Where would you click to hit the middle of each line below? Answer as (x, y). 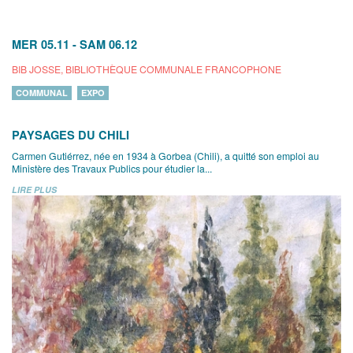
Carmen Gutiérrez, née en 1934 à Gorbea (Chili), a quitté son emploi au (165, 156)
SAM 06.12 (108, 44)
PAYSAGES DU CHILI (71, 135)
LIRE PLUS (34, 190)
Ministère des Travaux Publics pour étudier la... (112, 168)
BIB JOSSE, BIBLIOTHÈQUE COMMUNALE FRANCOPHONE (147, 69)
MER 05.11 (41, 44)
